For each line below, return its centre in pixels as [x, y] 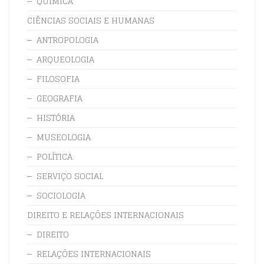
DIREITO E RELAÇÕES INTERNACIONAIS [105, 214]
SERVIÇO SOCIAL [70, 176]
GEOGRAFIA [60, 98]
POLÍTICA [55, 156]
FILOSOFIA [58, 78]
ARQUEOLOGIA [65, 59]
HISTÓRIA [56, 117]
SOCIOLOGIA [61, 195]
